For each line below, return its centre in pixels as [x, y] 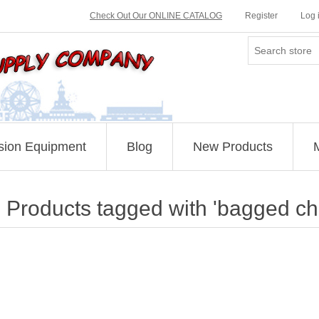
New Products [232, 147]
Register [261, 16]
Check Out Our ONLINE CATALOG [156, 16]
